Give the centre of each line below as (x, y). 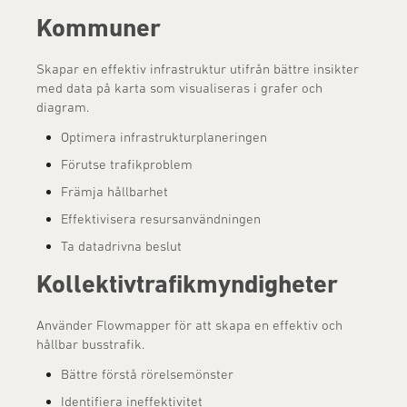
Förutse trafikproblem (127, 164)
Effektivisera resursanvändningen (161, 218)
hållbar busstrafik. (90, 344)
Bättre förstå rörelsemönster (148, 374)
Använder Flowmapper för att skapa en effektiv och (189, 325)
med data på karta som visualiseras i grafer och (179, 88)
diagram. (63, 107)
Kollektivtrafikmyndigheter (187, 284)
